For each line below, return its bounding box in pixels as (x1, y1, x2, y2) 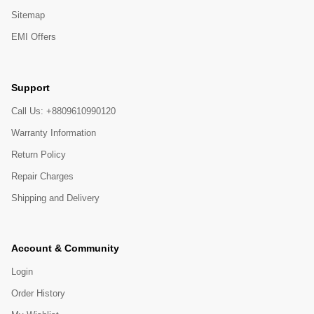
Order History (11, 288, 65, 299)
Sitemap (11, 10, 45, 21)
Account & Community (11, 243, 119, 254)
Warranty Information (11, 127, 96, 138)
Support (11, 81, 50, 93)
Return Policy (11, 149, 66, 160)
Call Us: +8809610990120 (11, 105, 116, 116)
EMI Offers (11, 32, 56, 43)
